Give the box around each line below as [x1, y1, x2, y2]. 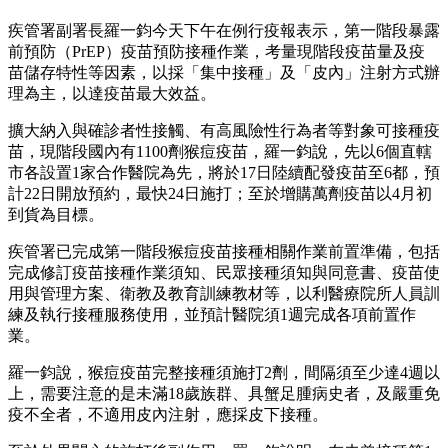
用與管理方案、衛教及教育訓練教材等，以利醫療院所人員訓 [8, 285, 440, 303]
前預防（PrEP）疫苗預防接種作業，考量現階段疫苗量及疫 [8, 43, 425, 61]
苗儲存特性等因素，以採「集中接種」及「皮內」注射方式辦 [8, 64, 440, 82]
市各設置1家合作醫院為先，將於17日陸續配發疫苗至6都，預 [8, 164, 440, 182]
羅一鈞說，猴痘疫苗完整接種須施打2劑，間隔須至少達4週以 [8, 364, 440, 382]
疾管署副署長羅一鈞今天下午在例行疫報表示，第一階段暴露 [8, 22, 440, 40]
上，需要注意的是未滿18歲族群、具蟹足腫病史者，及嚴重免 [8, 385, 440, 403]
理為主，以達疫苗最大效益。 [8, 85, 216, 103]
